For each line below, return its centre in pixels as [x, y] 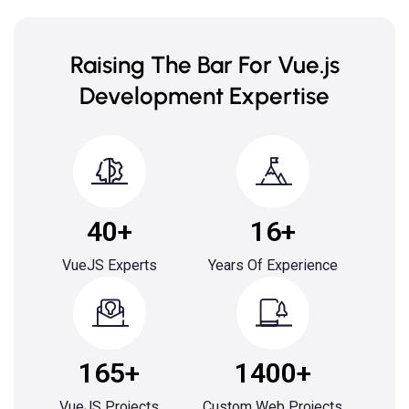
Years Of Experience [273, 265]
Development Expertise [204, 96]
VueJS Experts [109, 265]
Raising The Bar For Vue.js [204, 65]
